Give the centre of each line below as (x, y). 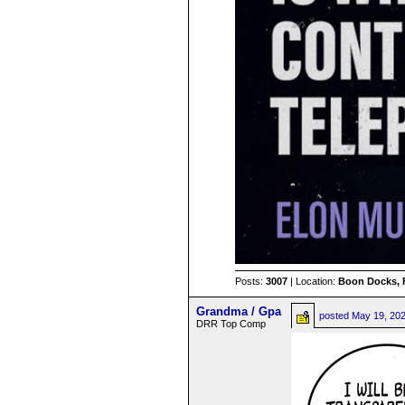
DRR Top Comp (231, 324)
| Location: (313, 281)
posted (336, 316)
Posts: (250, 281)
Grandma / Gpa (239, 311)
